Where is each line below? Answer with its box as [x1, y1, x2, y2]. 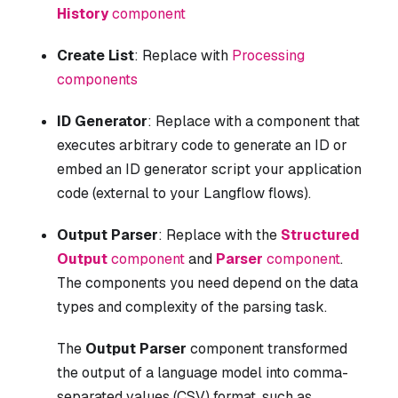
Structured [281, 225, 360, 244]
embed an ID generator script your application [57, 159, 362, 179]
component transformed [187, 338, 347, 358]
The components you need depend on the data [57, 273, 358, 292]
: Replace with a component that [147, 111, 360, 131]
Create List [57, 45, 134, 65]
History [57, 4, 108, 23]
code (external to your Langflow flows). [57, 183, 311, 203]
